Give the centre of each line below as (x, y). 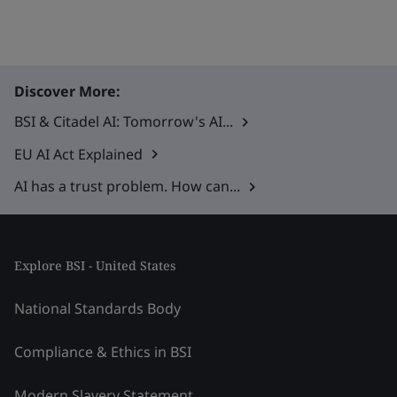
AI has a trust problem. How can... (127, 187)
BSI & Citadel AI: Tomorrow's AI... (124, 121)
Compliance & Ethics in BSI (103, 352)
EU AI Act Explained (78, 154)
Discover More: (67, 91)
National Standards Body (97, 309)
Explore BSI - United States (95, 266)
